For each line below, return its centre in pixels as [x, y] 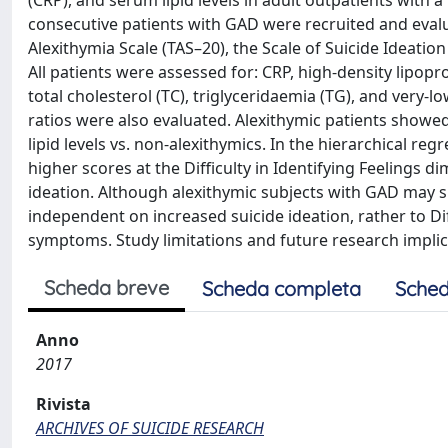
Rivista [63, 404]
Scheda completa [281, 288]
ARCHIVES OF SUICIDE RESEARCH [150, 428]
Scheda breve [106, 287]
